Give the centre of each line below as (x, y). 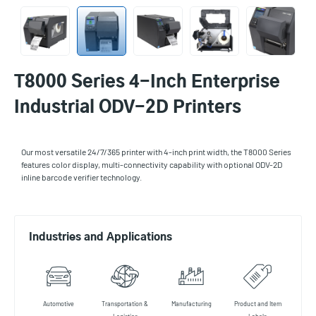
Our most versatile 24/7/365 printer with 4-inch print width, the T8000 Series (156, 152)
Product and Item (257, 304)
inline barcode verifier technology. (81, 177)
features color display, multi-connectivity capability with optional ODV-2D (152, 164)
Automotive (59, 304)
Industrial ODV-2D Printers (128, 108)
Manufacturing (191, 304)
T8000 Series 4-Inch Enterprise (147, 83)
